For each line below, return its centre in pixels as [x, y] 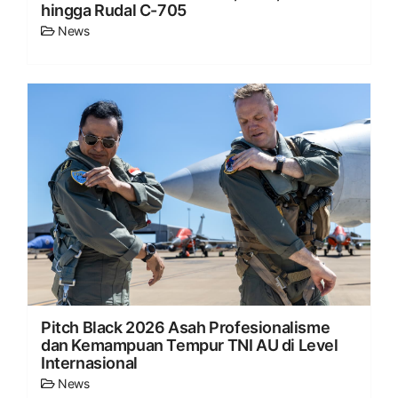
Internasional [89, 363]
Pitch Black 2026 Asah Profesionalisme [186, 328]
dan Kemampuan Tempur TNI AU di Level [190, 346]
